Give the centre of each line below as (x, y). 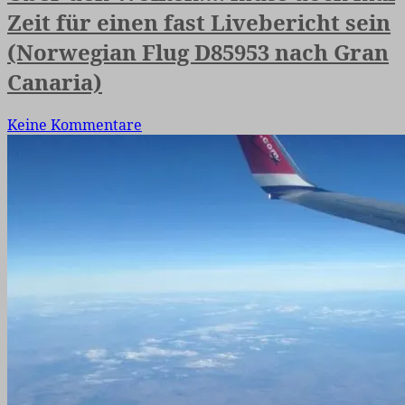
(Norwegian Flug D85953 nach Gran (198, 52)
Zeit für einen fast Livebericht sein (199, 22)
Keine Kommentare (75, 124)
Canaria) (55, 81)
